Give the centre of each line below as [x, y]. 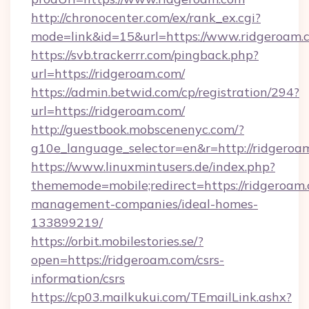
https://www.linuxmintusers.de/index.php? [153, 167]
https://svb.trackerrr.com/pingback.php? [145, 55]
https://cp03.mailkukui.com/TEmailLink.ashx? [161, 297]
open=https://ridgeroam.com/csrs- [128, 260]
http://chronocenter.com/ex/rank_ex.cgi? [146, 18]
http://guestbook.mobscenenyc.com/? [138, 129]
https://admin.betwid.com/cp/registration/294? [165, 92]
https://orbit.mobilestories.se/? [117, 241]
